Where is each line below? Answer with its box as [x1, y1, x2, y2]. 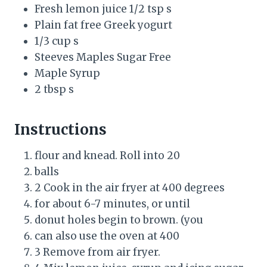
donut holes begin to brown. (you [35, 213, 203, 227]
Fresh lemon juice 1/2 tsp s [35, 2, 172, 16]
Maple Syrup [35, 67, 100, 80]
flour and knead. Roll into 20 [35, 149, 180, 163]
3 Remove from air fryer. [35, 246, 160, 259]
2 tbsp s [35, 83, 74, 97]
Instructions [14, 120, 107, 139]
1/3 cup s [35, 35, 79, 48]
